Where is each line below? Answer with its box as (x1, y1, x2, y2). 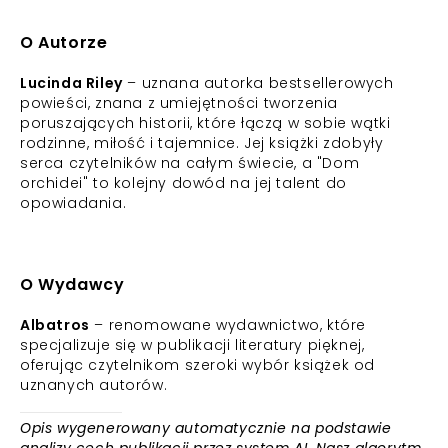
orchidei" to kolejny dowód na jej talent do (20, 173, 347, 193)
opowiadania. (20, 193, 127, 213)
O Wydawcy (20, 273, 125, 296)
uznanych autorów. (20, 375, 168, 395)
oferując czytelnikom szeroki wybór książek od (20, 355, 376, 375)
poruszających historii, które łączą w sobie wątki (20, 113, 391, 133)
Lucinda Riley (20, 73, 123, 93)
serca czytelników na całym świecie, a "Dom (20, 153, 360, 173)
